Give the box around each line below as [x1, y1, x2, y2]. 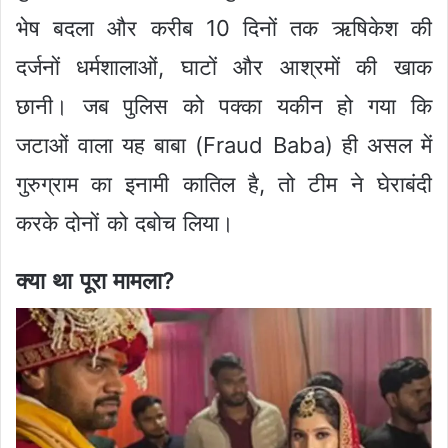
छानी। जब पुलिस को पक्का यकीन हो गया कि [16, 92, 432, 119]
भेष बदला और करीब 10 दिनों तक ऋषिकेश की [16, 14, 432, 41]
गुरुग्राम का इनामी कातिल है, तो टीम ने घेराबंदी [16, 170, 432, 197]
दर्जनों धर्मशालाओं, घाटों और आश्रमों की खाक [16, 53, 432, 80]
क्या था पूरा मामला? [16, 266, 175, 295]
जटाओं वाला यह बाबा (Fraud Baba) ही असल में [16, 131, 432, 158]
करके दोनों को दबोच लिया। [16, 209, 235, 236]
